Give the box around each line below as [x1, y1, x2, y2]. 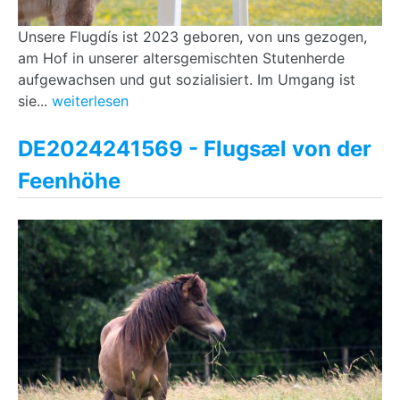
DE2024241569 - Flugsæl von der [18, 136, 371, 162]
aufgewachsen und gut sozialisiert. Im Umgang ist [18, 71, 355, 88]
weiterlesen [52, 92, 129, 110]
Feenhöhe [18, 168, 121, 194]
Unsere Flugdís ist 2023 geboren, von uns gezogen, [18, 28, 367, 46]
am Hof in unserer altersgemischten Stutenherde [18, 49, 345, 67]
